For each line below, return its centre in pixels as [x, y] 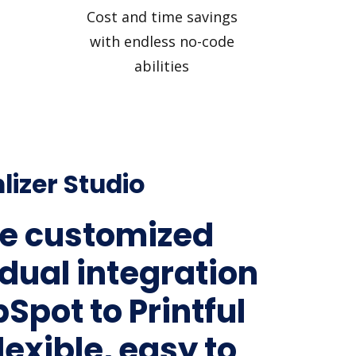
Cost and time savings [162, 16]
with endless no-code [162, 41]
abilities [162, 66]
